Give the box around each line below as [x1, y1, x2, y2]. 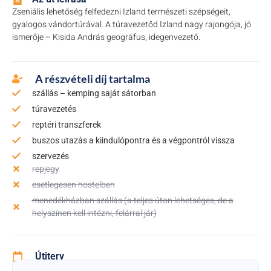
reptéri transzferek [31, 119, 101, 129]
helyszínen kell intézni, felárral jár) [31, 206, 157, 220]
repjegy [31, 162, 59, 175]
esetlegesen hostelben [31, 178, 115, 191]
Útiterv [34, 250, 64, 262]
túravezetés [31, 103, 76, 114]
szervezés [31, 151, 69, 161]
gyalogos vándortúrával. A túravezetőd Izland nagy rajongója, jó [12, 18, 251, 31]
